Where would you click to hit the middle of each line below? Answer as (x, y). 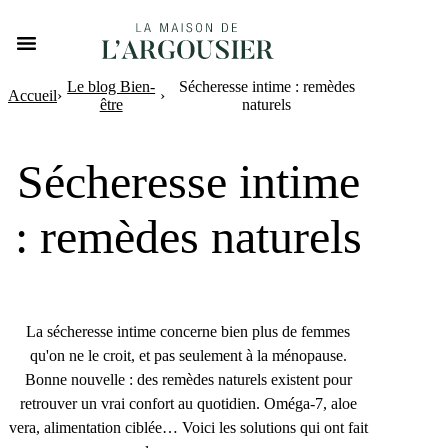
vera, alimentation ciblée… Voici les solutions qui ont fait (188, 427)
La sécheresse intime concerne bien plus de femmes (188, 331)
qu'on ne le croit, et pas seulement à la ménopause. (188, 355)
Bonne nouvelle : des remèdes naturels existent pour (188, 379)
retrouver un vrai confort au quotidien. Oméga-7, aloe (188, 403)
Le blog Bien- (111, 86)
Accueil (32, 95)
